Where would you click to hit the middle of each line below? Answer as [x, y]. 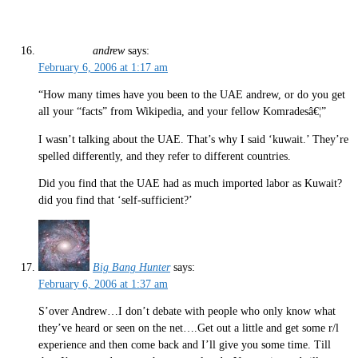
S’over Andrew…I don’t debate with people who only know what [187, 312]
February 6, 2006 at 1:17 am [103, 67]
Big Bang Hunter [131, 267]
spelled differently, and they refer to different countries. [165, 156]
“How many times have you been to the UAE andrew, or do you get [192, 95]
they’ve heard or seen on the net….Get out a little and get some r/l [189, 328]
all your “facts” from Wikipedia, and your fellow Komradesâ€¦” [182, 112]
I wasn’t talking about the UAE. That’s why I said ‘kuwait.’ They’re [193, 139]
